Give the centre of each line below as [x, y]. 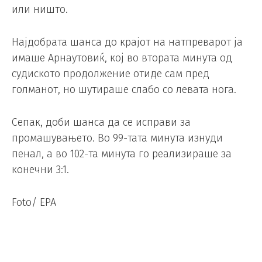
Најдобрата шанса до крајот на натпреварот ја [127, 42]
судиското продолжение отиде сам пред [111, 74]
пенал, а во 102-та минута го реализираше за [122, 154]
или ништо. [40, 10]
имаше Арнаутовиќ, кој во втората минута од [122, 58]
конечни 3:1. [40, 169]
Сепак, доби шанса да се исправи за [101, 122]
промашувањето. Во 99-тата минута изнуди [117, 138]
